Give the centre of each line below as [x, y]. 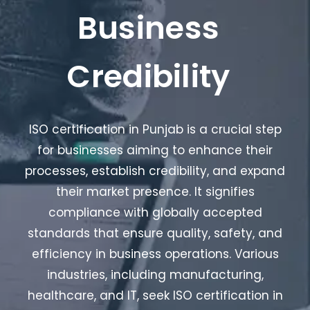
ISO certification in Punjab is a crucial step [155, 129]
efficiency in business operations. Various [155, 254]
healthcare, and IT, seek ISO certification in [155, 295]
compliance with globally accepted [155, 212]
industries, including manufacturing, [155, 274]
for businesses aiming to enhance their [155, 150]
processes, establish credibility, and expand [155, 171]
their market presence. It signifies [155, 191]
